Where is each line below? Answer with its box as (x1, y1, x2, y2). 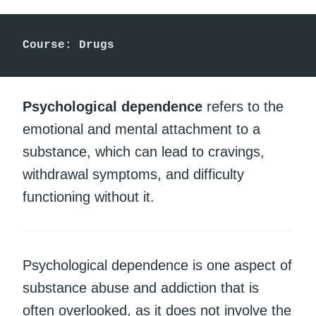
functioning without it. (23, 188, 154, 205)
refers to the (202, 98, 284, 114)
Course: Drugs (23, 39, 114, 52)
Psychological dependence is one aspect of (23, 257, 292, 273)
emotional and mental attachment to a (23, 121, 260, 137)
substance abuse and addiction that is (23, 279, 259, 296)
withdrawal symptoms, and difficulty (23, 166, 244, 182)
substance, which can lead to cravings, (23, 143, 265, 159)
